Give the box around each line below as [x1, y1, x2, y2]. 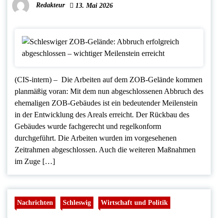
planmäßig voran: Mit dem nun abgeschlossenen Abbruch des [15, 87, 203, 96]
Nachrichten [17, 199, 53, 207]
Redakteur [36, 1, 65, 9]
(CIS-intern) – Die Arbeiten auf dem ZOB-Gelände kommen [15, 75, 202, 84]
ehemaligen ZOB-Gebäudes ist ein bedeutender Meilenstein [15, 99, 198, 108]
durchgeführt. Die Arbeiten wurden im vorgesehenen [15, 134, 177, 143]
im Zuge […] [15, 157, 55, 166]
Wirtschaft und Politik [101, 199, 168, 207]
